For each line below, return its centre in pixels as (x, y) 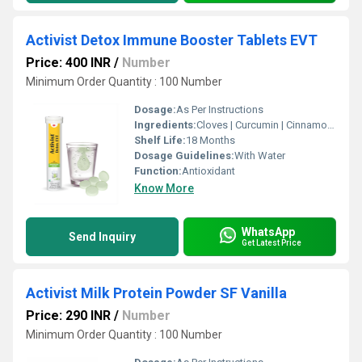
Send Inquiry (102, 236)
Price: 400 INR (68, 62)
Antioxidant (208, 170)
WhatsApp (268, 232)
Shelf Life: (160, 140)
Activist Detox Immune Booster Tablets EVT (172, 40)
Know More (164, 188)
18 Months (210, 140)
